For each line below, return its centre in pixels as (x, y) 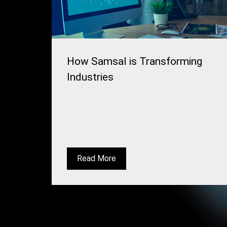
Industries (90, 77)
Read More (97, 158)
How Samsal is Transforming (135, 61)
